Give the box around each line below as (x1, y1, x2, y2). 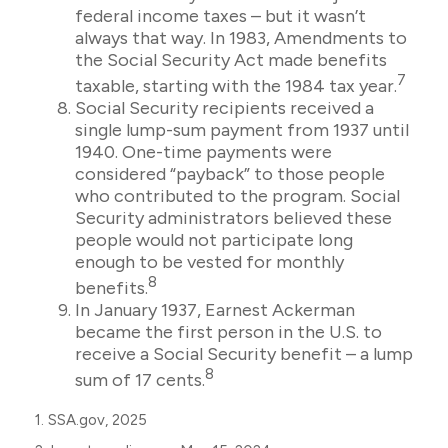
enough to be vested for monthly (75, 251, 344, 273)
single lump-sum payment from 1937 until (75, 119, 409, 141)
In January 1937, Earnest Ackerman (75, 299, 355, 321)
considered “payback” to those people (75, 163, 385, 185)
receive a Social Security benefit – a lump (75, 343, 413, 365)
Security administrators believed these (75, 207, 392, 229)
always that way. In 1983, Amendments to (75, 27, 407, 49)
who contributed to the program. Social (75, 185, 400, 207)
